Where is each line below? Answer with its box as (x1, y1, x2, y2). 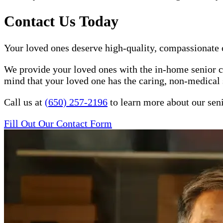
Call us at (4, 97, 45, 108)
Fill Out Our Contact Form (4, 118, 112, 129)
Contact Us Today (4, 13, 118, 30)
